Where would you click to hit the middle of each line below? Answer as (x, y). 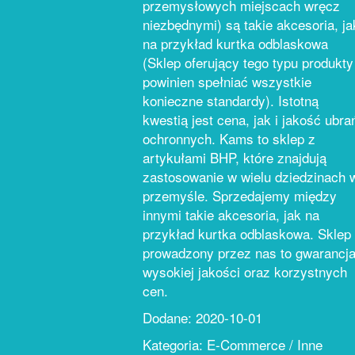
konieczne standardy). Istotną (231, 100)
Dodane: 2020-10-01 (202, 317)
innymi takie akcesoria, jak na (231, 214)
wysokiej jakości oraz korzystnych (245, 271)
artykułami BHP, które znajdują (235, 157)
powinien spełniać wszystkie (227, 81)
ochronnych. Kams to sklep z (229, 138)
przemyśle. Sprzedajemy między (240, 195)
